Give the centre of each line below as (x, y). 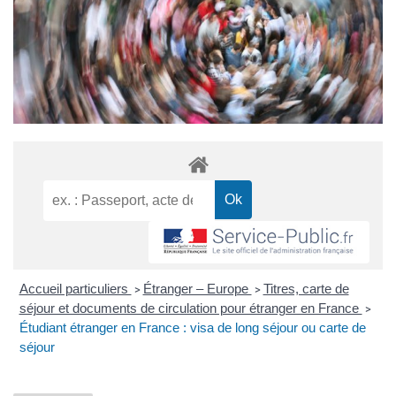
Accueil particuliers (75, 288)
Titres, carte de (306, 288)
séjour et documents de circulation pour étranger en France (190, 308)
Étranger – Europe (197, 288)
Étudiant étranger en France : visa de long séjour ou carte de (192, 327)
